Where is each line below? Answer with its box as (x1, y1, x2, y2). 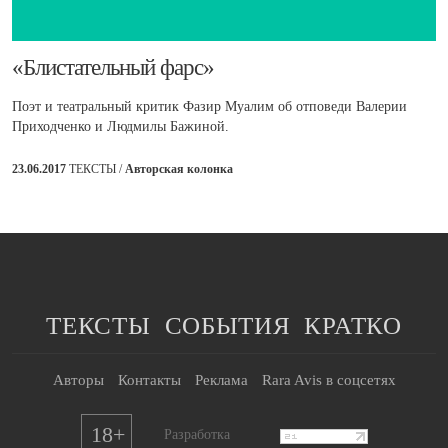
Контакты (117, 371, 181, 388)
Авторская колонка (125, 161, 233, 176)
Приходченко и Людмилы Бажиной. (12, 118, 229, 134)
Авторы (52, 371, 104, 388)
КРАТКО (304, 311, 402, 339)
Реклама (194, 371, 248, 388)
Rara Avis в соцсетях (261, 371, 396, 388)
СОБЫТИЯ (164, 311, 291, 339)
